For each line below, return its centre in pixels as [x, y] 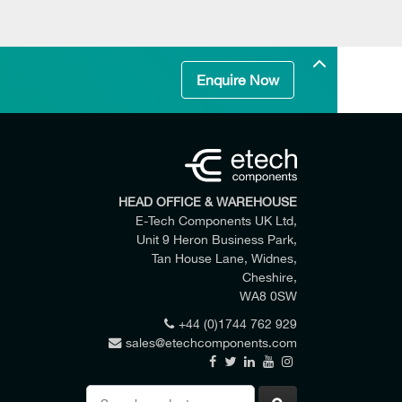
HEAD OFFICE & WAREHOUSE [207, 202]
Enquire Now [238, 80]
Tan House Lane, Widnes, [224, 258]
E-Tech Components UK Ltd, [216, 221]
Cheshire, [269, 277]
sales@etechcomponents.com [211, 343]
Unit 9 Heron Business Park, [216, 240]
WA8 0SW [268, 296]
